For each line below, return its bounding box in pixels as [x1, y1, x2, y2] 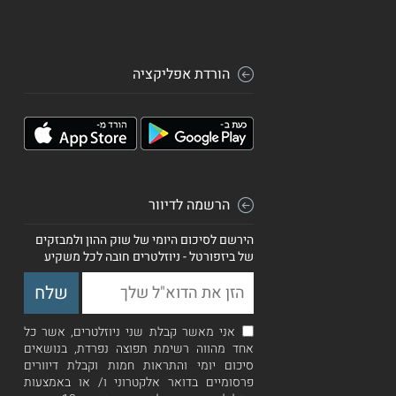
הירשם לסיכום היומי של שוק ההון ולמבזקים [35, 231, 254, 250]
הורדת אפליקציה [133, 64, 230, 85]
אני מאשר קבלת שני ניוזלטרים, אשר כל [24, 323, 235, 342]
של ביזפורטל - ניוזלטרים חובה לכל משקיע [44, 247, 254, 267]
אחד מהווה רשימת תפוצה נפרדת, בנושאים [24, 339, 254, 359]
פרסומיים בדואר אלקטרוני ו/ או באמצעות [24, 373, 254, 392]
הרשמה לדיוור [148, 194, 230, 216]
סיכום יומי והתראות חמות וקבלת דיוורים [24, 356, 254, 376]
